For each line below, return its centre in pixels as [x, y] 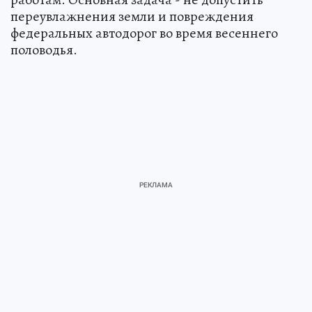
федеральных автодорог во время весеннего [144, 33]
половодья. [44, 50]
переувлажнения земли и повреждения [132, 17]
